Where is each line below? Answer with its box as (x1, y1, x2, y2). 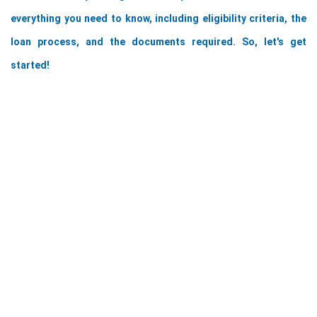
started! (11, 59, 50, 71)
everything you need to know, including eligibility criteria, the (11, 13, 306, 24)
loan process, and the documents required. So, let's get (11, 36, 306, 47)
